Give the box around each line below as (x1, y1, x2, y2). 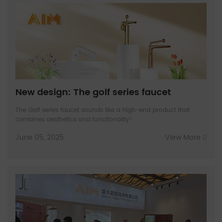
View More (165, 132, 203, 144)
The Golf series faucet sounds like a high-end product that (15, 106, 190, 115)
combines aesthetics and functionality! (15, 115, 132, 125)
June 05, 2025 (15, 132, 64, 144)
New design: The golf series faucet (15, 85, 171, 100)
